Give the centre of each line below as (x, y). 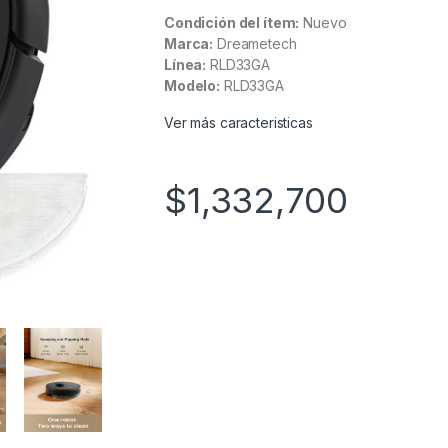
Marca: (189, 43)
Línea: (185, 64)
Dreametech (255, 43)
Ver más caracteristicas (238, 122)
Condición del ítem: (232, 22)
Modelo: (192, 85)
